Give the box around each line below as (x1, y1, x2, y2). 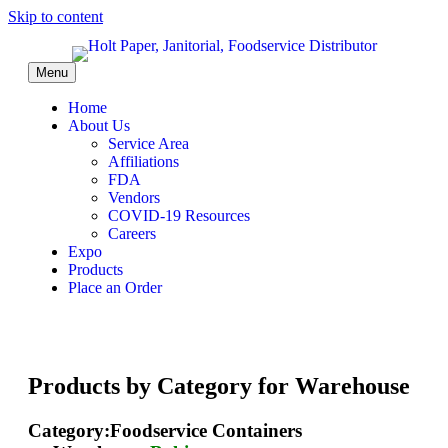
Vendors (108, 189, 160, 206)
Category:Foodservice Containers (28, 419, 302, 441)
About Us (68, 117, 130, 134)
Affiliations (108, 153, 179, 170)
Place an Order (68, 279, 162, 296)
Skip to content (8, 8, 103, 25)
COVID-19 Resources (108, 207, 250, 224)
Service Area (108, 135, 189, 152)
